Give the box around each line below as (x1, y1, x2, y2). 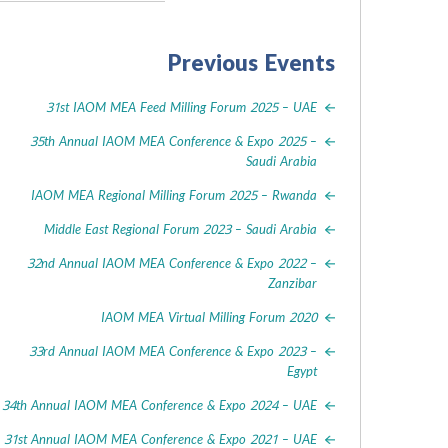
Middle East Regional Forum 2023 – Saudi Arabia (43, 217, 317, 242)
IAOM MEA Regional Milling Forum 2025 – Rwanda (30, 183, 317, 208)
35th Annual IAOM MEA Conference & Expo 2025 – (29, 129, 317, 154)
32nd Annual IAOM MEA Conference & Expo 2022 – (26, 251, 317, 276)
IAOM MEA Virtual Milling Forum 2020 (100, 305, 317, 330)
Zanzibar (267, 271, 317, 296)
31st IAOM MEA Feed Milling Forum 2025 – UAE (45, 95, 317, 120)
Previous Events (167, 43, 335, 85)
